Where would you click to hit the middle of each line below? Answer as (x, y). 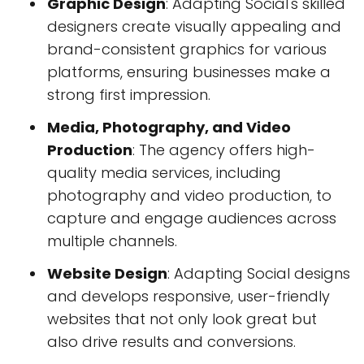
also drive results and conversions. (171, 342)
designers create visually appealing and (194, 27)
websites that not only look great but (182, 319)
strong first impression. (129, 95)
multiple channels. (112, 241)
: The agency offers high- (224, 150)
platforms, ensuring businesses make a (189, 72)
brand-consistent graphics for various (187, 50)
